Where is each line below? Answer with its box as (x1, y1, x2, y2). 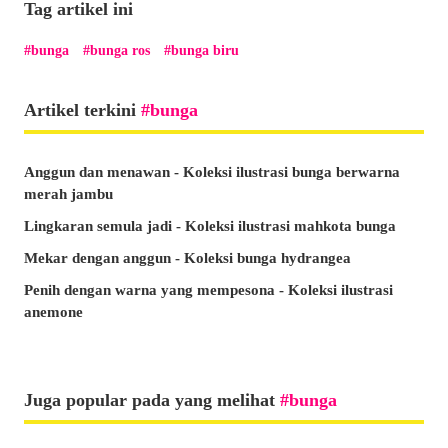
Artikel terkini (24, 99, 141, 120)
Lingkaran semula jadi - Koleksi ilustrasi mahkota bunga (24, 217, 396, 234)
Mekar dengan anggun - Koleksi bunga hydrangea (24, 249, 351, 266)
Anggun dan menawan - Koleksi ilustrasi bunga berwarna (24, 163, 400, 180)
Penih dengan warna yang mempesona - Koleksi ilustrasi (24, 281, 393, 298)
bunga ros (90, 42, 150, 58)
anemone (24, 303, 83, 320)
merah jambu (24, 185, 113, 202)
